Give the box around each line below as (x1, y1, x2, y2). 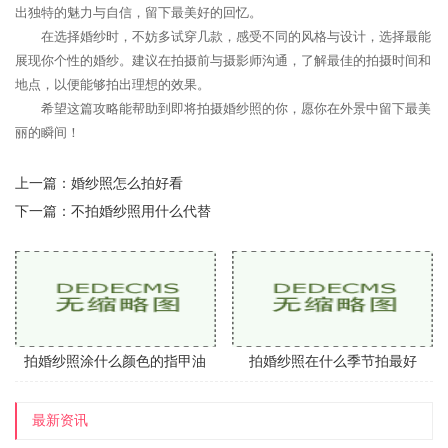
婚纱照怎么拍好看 (71, 176, 183, 191)
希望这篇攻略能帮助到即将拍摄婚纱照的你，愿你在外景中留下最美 (41, 101, 431, 116)
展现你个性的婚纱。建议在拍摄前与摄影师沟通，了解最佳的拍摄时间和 (15, 53, 431, 68)
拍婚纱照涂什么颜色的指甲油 (24, 354, 207, 369)
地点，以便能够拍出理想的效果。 (15, 77, 210, 92)
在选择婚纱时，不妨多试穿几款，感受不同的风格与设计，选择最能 (41, 29, 431, 44)
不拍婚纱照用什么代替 (71, 204, 211, 219)
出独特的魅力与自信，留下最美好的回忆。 (15, 5, 262, 20)
